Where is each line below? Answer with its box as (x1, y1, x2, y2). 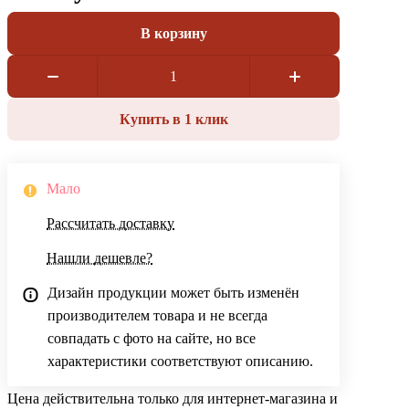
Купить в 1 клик (119, 110, 228, 127)
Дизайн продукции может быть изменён (47, 285, 299, 301)
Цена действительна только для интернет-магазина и (7, 391, 338, 407)
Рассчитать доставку (47, 215, 174, 232)
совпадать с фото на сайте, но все (47, 330, 256, 347)
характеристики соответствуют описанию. (47, 353, 313, 370)
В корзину (140, 25, 207, 41)
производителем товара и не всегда (47, 308, 267, 324)
